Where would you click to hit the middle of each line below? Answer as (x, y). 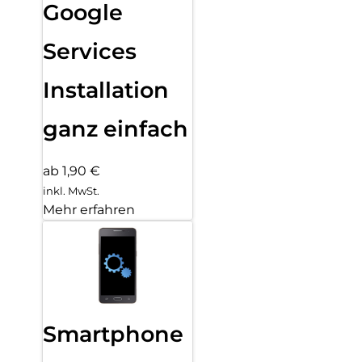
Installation (106, 90)
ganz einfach (116, 128)
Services (90, 51)
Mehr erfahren (89, 209)
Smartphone (113, 334)
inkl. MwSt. (71, 190)
